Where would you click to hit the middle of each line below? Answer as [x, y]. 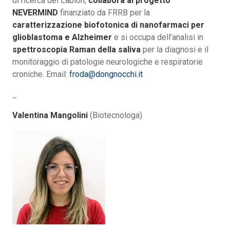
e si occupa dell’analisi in [158, 37]
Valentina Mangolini [50, 116]
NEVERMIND [35, 13]
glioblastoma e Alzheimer [62, 37]
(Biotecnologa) [115, 116]
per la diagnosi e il [175, 50]
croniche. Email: [41, 74]
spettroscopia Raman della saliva [76, 50]
